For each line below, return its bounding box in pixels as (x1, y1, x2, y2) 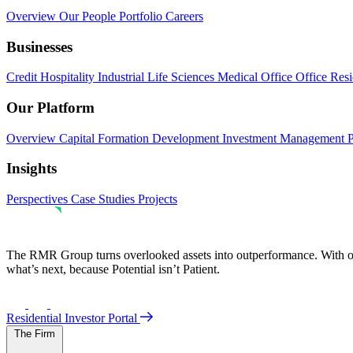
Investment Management (222, 131, 347, 145)
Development (152, 131, 222, 145)
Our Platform (6, 98, 95, 116)
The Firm (14, 328, 55, 340)
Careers (165, 9, 203, 23)
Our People (59, 9, 119, 23)
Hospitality (40, 70, 98, 84)
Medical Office (217, 70, 295, 84)
